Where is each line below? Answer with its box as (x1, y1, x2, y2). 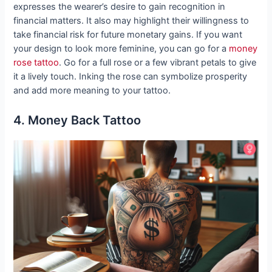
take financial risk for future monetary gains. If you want (13, 29, 243, 41)
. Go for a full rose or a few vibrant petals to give (59, 57, 257, 69)
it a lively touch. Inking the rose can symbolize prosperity (13, 71, 248, 83)
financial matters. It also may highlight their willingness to (13, 15, 250, 27)
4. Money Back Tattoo (13, 112, 141, 127)
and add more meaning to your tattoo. (13, 85, 171, 97)
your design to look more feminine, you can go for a (13, 43, 229, 55)
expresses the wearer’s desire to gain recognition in (13, 1, 226, 13)
